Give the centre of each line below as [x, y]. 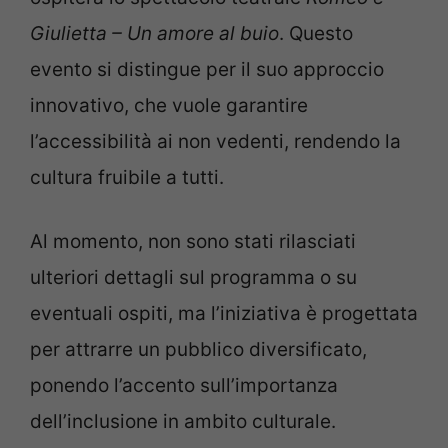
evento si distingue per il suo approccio [207, 69]
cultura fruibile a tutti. [127, 177]
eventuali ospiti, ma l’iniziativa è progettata [224, 313]
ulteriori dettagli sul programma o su [193, 277]
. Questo [316, 33]
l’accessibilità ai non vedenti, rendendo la [215, 141]
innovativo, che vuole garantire [169, 105]
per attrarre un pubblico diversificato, [198, 349]
